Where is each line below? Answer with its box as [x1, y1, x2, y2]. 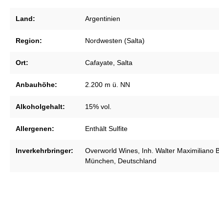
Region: [16, 37, 42, 45]
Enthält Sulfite [85, 125, 128, 133]
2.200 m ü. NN [85, 81, 130, 89]
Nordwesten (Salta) [85, 37, 145, 45]
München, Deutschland [85, 157, 156, 165]
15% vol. [85, 103, 111, 111]
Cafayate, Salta [85, 59, 132, 67]
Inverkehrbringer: [16, 147, 73, 155]
